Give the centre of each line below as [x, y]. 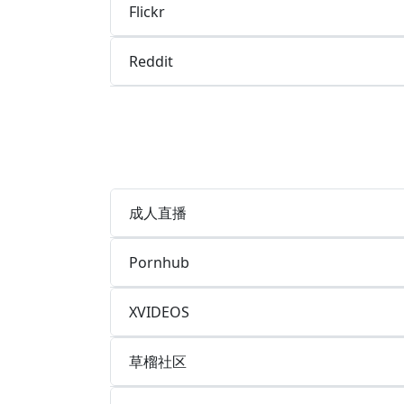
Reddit [151, 61]
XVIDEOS [159, 312]
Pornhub [159, 262]
